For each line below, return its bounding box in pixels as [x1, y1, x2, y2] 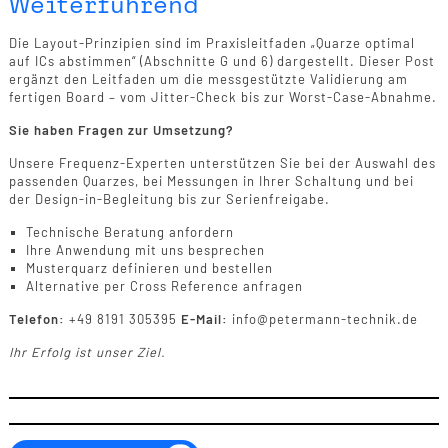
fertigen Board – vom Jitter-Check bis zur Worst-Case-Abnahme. [8, 88, 437, 105]
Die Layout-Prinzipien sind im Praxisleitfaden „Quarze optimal [8, 34, 415, 51]
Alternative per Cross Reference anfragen [25, 277, 303, 294]
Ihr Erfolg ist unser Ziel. [8, 343, 166, 360]
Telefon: [8, 310, 69, 327]
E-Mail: [180, 310, 232, 327]
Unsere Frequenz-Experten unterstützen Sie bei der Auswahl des [8, 154, 436, 171]
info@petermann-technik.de [231, 310, 418, 327]
